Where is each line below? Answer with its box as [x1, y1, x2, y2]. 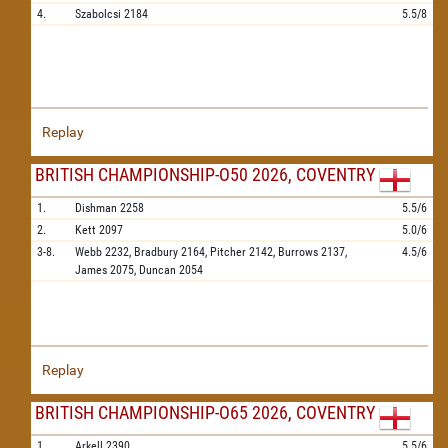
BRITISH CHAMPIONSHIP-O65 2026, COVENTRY [35, 402, 375, 423]
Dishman [75, 201, 117, 215]
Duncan [139, 263, 176, 277]
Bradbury [134, 245, 178, 259]
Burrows [278, 245, 318, 259]
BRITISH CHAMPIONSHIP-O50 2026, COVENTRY [35, 164, 375, 185]
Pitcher [210, 245, 246, 259]
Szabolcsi [75, 7, 121, 21]
